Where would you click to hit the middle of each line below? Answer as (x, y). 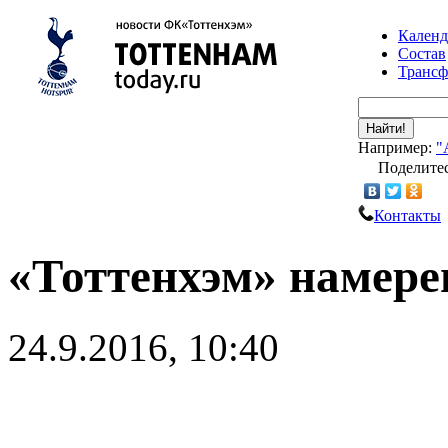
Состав (422, 53)
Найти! (386, 128)
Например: (397, 147)
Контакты (407, 215)
